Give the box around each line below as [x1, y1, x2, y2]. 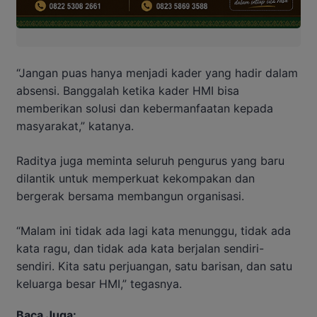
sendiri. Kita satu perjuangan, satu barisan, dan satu [16, 258, 292, 273]
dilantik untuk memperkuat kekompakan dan [16, 171, 255, 185]
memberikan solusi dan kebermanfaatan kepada [16, 100, 273, 115]
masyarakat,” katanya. [16, 118, 134, 133]
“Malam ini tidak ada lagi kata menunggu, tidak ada [16, 223, 291, 238]
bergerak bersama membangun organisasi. [16, 188, 244, 203]
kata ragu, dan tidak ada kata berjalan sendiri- [16, 241, 264, 255]
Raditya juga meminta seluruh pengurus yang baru [16, 153, 284, 168]
